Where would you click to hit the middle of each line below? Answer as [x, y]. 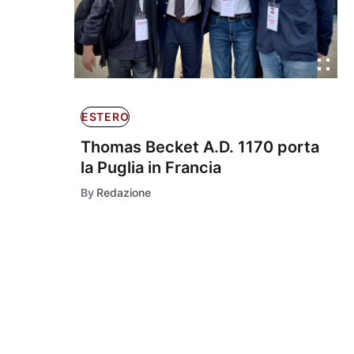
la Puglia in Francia [151, 168]
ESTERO [105, 117]
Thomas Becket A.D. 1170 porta [200, 147]
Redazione [124, 193]
